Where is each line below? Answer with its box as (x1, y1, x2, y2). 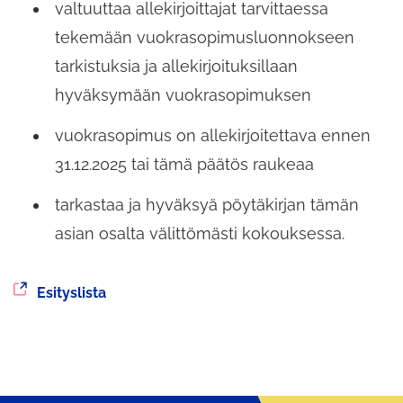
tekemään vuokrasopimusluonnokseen (55, 28, 354, 48)
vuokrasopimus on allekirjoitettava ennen (55, 126, 371, 146)
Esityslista (37, 283, 106, 301)
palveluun (13, 333, 83, 351)
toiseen (13, 308, 65, 326)
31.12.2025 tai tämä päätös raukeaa (55, 155, 314, 175)
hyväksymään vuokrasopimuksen (55, 85, 311, 105)
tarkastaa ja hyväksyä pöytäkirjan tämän (55, 194, 359, 214)
